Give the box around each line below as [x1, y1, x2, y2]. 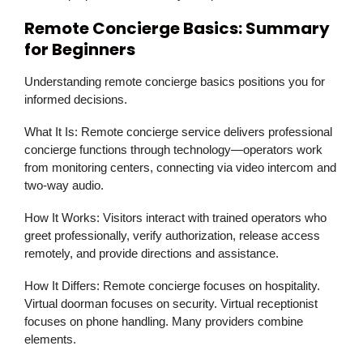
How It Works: [24, 211, 100, 225]
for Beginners [24, 38, 135, 62]
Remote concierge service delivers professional [78, 125, 332, 139]
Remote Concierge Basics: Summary [24, 17, 330, 41]
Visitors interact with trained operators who [100, 211, 327, 225]
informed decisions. [24, 92, 127, 107]
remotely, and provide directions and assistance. [24, 246, 279, 261]
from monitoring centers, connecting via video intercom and [24, 160, 336, 175]
